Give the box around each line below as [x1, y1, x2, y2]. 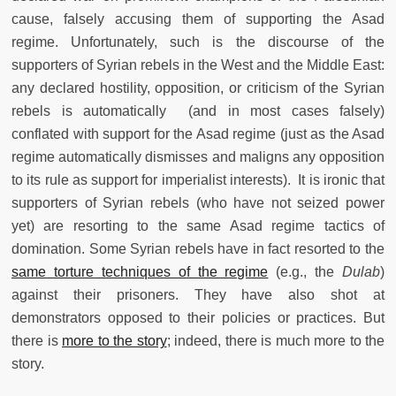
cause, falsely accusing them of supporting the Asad [11, 11, 385, 27]
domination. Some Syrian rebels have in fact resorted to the [11, 241, 385, 257]
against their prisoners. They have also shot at [11, 287, 385, 303]
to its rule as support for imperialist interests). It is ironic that [11, 172, 385, 188]
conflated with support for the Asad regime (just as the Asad [11, 126, 385, 142]
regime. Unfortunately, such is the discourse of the [11, 34, 385, 50]
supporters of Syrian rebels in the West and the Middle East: [11, 57, 385, 73]
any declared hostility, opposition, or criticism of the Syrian [11, 80, 385, 96]
